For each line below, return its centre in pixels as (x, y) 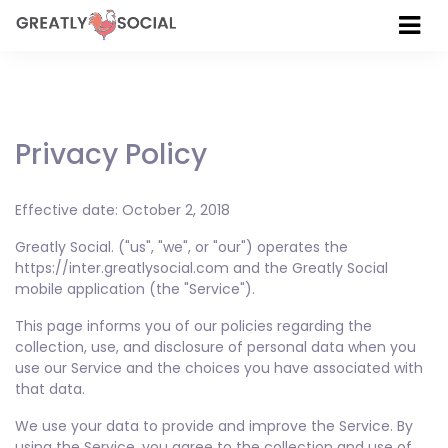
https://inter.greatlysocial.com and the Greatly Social (201, 268)
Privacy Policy (111, 154)
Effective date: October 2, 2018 (122, 210)
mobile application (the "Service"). (135, 289)
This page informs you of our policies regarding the (193, 326)
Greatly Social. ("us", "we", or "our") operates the (181, 247)
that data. (50, 389)
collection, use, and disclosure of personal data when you (215, 347)
